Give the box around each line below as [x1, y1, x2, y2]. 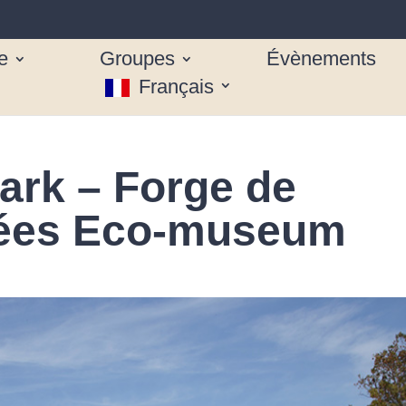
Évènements [266, 46, 376, 70]
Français [138, 74, 214, 98]
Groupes [100, 46, 175, 70]
